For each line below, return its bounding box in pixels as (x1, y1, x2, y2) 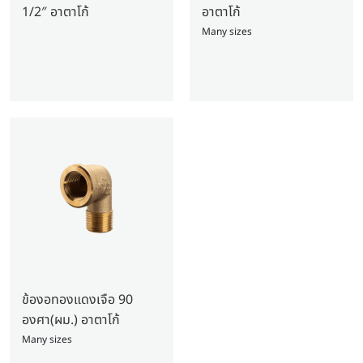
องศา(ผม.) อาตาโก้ (22, 310, 120, 330)
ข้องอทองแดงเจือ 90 (22, 289, 133, 310)
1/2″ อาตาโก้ (22, 2, 89, 22)
